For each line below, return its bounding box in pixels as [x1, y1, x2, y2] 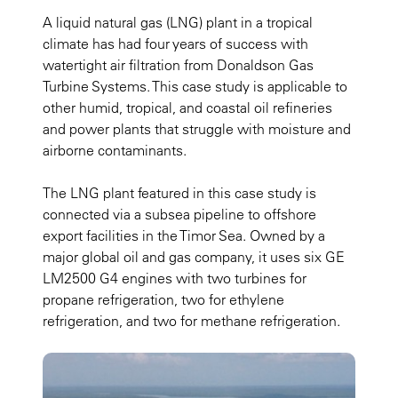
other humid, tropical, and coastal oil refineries [43, 99, 332, 117]
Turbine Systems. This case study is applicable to [43, 77, 347, 96]
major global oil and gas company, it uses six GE [43, 248, 345, 267]
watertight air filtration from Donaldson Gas [43, 56, 314, 75]
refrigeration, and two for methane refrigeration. [43, 312, 340, 330]
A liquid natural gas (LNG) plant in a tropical [43, 13, 313, 32]
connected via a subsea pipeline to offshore [43, 205, 316, 224]
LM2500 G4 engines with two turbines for [43, 269, 306, 288]
